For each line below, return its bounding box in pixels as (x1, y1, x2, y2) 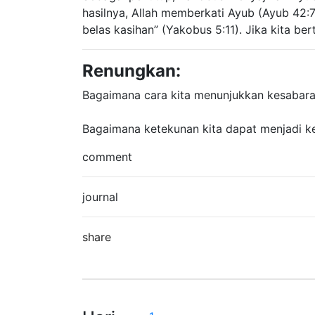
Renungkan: (82, 60, 181, 81)
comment (82, 150, 132, 164)
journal (82, 190, 118, 204)
